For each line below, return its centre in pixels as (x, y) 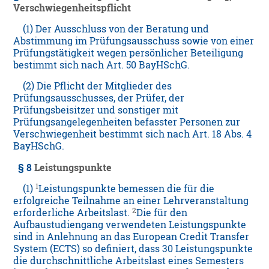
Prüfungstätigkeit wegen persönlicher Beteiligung (128, 53)
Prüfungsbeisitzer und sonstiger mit (96, 110)
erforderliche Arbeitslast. (73, 213)
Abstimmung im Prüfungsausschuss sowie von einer (134, 41)
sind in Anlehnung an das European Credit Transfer (131, 237)
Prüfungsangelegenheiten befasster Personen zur (127, 122)
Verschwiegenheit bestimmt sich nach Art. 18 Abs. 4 (133, 134)
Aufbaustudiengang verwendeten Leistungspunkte (130, 225)
